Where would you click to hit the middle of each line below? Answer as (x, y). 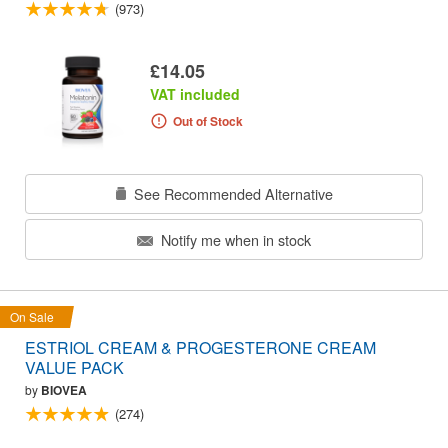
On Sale (32, 316)
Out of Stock (207, 121)
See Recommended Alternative (231, 194)
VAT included (195, 94)
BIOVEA (64, 389)
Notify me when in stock (234, 239)
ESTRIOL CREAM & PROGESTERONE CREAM (200, 347)
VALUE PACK (74, 367)
